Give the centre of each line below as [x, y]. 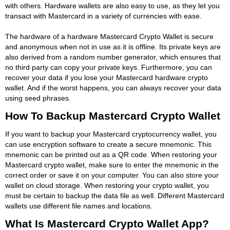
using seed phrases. [38, 98]
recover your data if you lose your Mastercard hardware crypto [107, 77]
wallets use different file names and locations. [79, 206]
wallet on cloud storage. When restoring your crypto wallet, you [107, 185]
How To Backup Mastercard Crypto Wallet [113, 116]
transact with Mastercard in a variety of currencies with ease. [103, 16]
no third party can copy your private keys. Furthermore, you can [109, 67]
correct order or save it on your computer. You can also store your [112, 175]
